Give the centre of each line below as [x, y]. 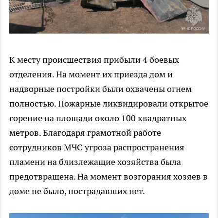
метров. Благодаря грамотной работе [85, 133]
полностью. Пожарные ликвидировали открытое [109, 104]
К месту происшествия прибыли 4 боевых [94, 60]
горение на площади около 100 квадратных [98, 118]
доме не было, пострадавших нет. [77, 191]
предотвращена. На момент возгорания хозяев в [109, 177]
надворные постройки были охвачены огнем [100, 89]
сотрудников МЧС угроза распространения [97, 147]
